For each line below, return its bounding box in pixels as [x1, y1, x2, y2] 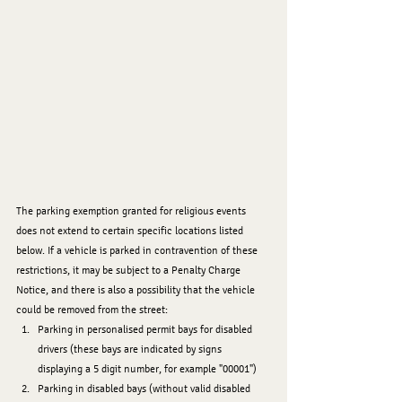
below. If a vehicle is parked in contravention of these [16, 243, 260, 257]
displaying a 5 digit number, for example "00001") [38, 362, 257, 375]
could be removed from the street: [16, 302, 168, 316]
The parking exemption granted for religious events [16, 204, 249, 217]
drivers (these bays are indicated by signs [38, 342, 224, 355]
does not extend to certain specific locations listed [16, 223, 246, 237]
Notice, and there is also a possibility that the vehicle [16, 283, 258, 296]
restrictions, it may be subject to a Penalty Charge [16, 263, 243, 276]
